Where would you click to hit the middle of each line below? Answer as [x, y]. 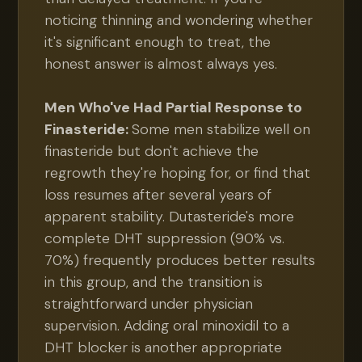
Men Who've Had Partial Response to [174, 107]
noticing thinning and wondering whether [179, 20]
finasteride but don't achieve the [152, 151]
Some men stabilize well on [221, 129]
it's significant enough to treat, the [158, 42]
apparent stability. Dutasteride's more [170, 217]
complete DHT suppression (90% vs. [165, 238]
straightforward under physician [149, 304]
